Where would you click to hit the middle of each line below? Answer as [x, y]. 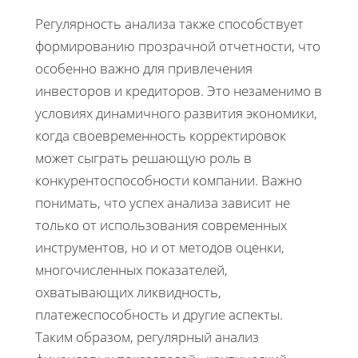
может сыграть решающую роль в [143, 158]
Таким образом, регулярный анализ [147, 337]
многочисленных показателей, [131, 270]
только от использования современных [161, 225]
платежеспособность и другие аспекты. [159, 315]
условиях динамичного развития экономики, [176, 113]
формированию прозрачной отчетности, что [178, 46]
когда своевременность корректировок [161, 136]
